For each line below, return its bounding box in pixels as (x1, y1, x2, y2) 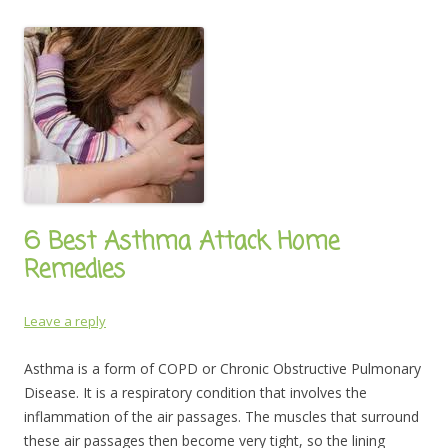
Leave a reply (24, 311, 106, 330)
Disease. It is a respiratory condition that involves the (24, 382, 367, 402)
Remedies (24, 251, 125, 289)
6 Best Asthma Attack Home (24, 223, 339, 261)
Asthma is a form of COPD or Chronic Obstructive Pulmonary (24, 358, 421, 378)
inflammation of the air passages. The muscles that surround (24, 406, 419, 426)
